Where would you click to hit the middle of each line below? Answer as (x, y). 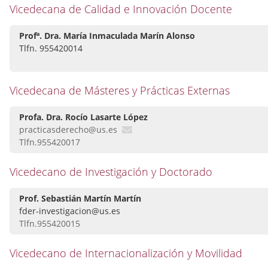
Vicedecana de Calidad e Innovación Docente (121, 9)
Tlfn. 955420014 (51, 48)
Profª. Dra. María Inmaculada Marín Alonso (107, 36)
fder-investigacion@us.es (70, 211)
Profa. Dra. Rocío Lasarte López (83, 117)
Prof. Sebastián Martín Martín (80, 199)
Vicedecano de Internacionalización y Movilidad (126, 253)
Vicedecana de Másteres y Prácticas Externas (120, 91)
